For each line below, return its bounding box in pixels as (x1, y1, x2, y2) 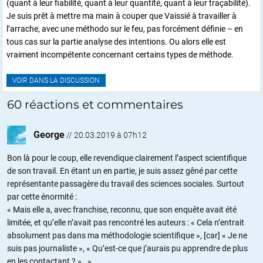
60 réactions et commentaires (7, 97, 183, 112)
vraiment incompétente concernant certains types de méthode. (6, 50, 234, 60)
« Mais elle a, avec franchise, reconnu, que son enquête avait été (7, 205, 237, 215)
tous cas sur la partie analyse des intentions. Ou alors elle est (6, 37, 226, 47)
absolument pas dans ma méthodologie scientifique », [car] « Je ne (7, 231, 247, 241)
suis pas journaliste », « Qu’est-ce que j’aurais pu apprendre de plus (7, 244, 248, 254)
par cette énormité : (7, 192, 77, 202)
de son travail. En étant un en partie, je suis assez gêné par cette (7, 166, 237, 176)
